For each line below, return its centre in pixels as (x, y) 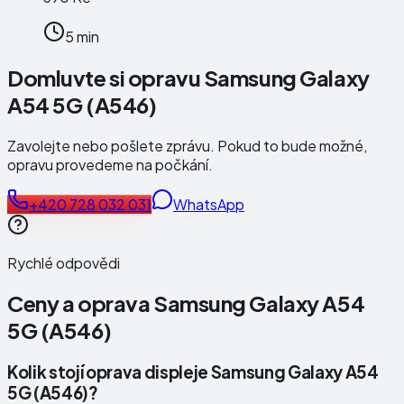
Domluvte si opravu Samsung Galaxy (188, 77)
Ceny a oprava (80, 303)
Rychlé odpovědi (64, 262)
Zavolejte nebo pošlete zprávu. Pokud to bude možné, (187, 145)
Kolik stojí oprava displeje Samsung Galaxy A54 (193, 372)
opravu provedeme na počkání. (110, 164)
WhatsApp (209, 204)
